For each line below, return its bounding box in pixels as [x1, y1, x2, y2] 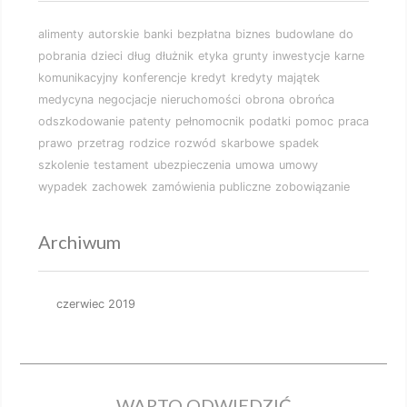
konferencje [123, 71, 186, 85]
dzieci [91, 49, 123, 64]
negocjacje [98, 93, 156, 107]
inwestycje [273, 49, 330, 64]
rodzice [129, 136, 170, 151]
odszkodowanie [38, 114, 124, 129]
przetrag [77, 136, 124, 151]
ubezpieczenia [154, 158, 231, 173]
